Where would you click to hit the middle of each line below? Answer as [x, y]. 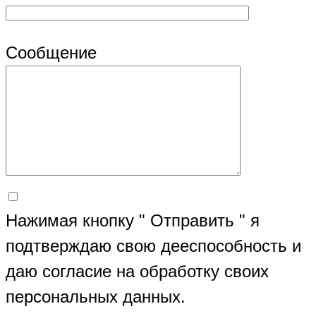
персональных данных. [96, 297]
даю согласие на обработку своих [137, 272]
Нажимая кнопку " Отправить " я [133, 221]
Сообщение [51, 53]
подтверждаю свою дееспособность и [153, 246]
